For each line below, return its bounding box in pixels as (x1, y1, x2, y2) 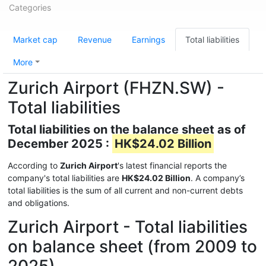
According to (8, 160, 60, 170)
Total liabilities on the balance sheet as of (8, 122, 246, 137)
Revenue (78, 34, 112, 45)
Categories (9, 2, 51, 12)
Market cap (13, 34, 58, 45)
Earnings (132, 34, 165, 45)
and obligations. (8, 198, 69, 208)
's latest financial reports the (118, 160, 227, 170)
